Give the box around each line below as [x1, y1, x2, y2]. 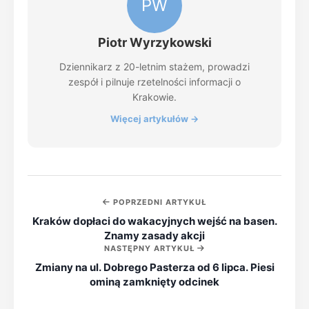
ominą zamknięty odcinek [90, 275, 219, 288]
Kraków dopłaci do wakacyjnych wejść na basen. [32, 215, 277, 228]
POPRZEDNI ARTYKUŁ [110, 197, 206, 207]
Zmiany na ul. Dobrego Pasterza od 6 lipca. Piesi [34, 261, 275, 274]
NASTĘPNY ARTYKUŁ [104, 243, 197, 253]
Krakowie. [132, 91, 177, 103]
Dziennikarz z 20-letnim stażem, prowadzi [59, 61, 250, 72]
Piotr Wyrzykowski [97, 35, 212, 50]
